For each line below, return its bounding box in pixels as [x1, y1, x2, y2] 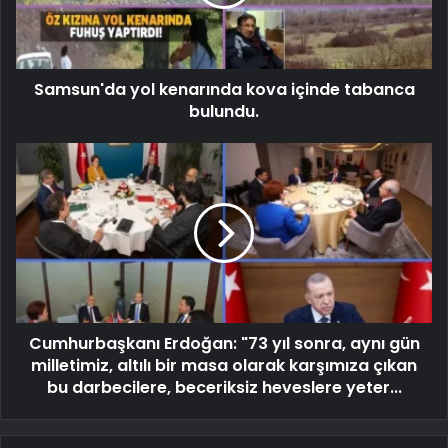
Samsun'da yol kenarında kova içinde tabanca [33, 77, 415, 101]
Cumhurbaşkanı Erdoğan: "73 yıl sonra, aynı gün [28, 331, 420, 355]
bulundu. [189, 99, 259, 123]
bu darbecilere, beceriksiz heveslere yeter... [46, 375, 402, 399]
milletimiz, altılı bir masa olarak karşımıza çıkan [31, 353, 417, 377]
